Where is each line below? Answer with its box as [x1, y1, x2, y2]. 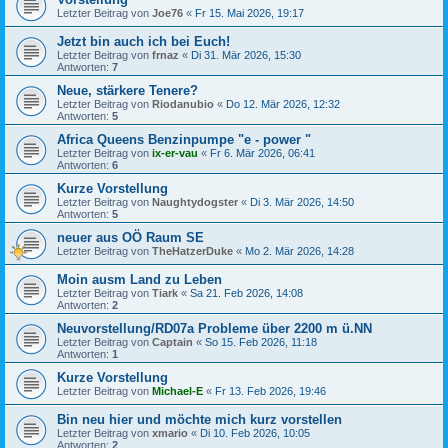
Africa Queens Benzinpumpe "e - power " [57, 131, 311, 147]
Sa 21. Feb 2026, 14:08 [190, 286, 303, 299]
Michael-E [152, 384, 203, 397]
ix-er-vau [152, 146, 198, 159]
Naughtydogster [152, 195, 238, 208]
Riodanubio [152, 97, 214, 110]
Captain [152, 335, 193, 348]
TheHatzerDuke [152, 244, 233, 257]
